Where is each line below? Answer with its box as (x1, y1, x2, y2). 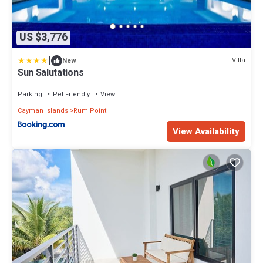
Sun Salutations (18, 65, 84, 80)
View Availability (173, 125, 240, 139)
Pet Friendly (53, 89, 90, 99)
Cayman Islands (18, 105, 68, 116)
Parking (18, 89, 42, 99)
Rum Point (73, 105, 106, 116)
